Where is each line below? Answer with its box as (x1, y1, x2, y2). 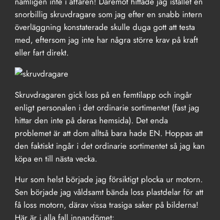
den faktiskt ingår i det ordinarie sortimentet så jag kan (15, 139, 205, 152)
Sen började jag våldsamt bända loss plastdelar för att (15, 186, 204, 198)
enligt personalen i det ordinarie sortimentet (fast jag (15, 101, 200, 113)
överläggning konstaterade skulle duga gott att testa (15, 21, 195, 33)
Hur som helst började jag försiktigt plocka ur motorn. (15, 173, 203, 186)
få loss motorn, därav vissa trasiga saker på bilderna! (15, 199, 199, 211)
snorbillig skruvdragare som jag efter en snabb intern (15, 8, 203, 20)
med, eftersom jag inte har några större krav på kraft (15, 33, 198, 46)
